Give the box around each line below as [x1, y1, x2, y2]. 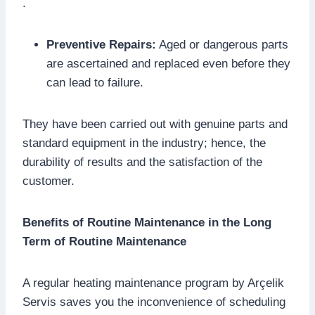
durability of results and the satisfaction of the [22, 155, 262, 169]
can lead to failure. [46, 75, 143, 89]
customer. [22, 174, 75, 188]
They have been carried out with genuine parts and [22, 117, 288, 131]
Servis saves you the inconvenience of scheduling [22, 295, 285, 309]
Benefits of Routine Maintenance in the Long [22, 215, 271, 229]
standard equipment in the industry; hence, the [22, 136, 266, 150]
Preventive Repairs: [46, 37, 156, 51]
